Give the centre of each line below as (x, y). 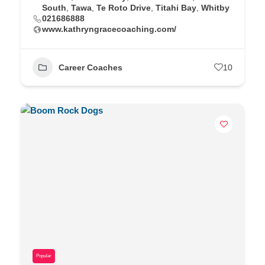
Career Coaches (91, 67)
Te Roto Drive (124, 7)
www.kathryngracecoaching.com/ (109, 29)
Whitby (215, 7)
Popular (44, 256)
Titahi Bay (176, 7)
